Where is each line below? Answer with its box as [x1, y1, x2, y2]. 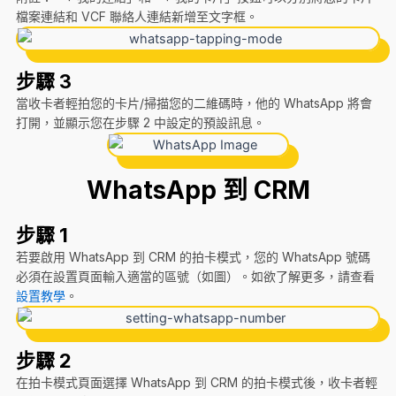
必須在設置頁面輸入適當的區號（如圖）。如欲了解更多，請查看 [15, 268, 375, 284]
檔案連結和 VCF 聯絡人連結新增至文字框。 [15, 8, 258, 24]
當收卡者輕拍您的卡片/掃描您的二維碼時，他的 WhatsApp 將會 [15, 95, 372, 110]
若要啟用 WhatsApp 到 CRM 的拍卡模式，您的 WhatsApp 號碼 [15, 248, 370, 264]
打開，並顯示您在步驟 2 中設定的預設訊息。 [15, 114, 265, 130]
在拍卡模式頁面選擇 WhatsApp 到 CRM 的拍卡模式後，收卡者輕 [15, 374, 377, 390]
